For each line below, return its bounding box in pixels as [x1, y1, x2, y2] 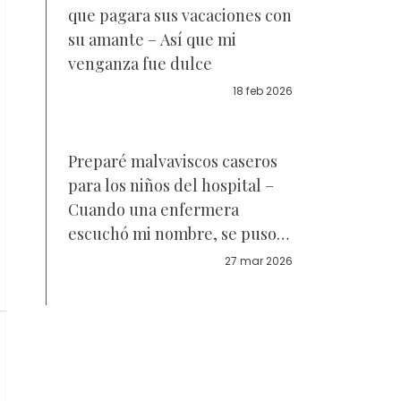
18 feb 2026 [233, 83, 293, 98]
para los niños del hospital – [68, 175, 274, 196]
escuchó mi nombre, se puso [68, 223, 277, 244]
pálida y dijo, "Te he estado [68, 247, 263, 269]
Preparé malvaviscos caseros [68, 150, 277, 172]
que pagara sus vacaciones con [68, 4, 292, 26]
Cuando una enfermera [68, 199, 239, 220]
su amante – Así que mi [68, 29, 236, 50]
